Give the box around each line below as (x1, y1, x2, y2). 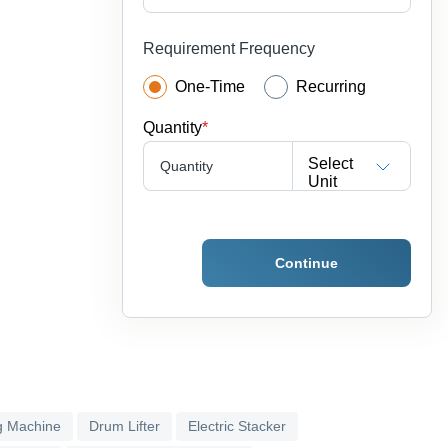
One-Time (175, 78, 245, 96)
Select (308, 154, 354, 172)
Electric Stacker (188, 418, 286, 435)
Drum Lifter (89, 418, 160, 435)
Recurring (296, 78, 367, 96)
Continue (275, 255, 338, 272)
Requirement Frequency (143, 40, 315, 58)
